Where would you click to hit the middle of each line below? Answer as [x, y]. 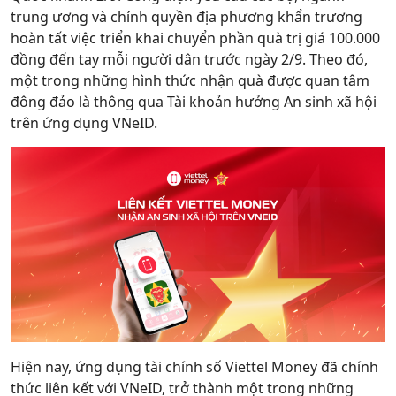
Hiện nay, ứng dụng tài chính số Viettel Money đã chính [194, 367]
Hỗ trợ [47, 18]
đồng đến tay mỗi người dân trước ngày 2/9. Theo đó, [189, 59]
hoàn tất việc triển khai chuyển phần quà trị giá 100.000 [195, 38]
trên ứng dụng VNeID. [84, 123]
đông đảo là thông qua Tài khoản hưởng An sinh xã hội [194, 102]
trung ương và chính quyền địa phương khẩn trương [187, 17]
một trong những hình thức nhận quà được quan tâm [190, 80]
